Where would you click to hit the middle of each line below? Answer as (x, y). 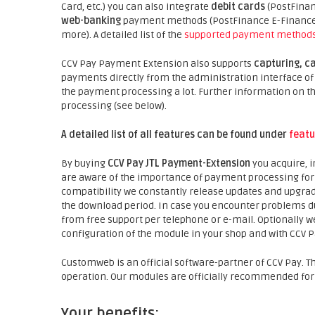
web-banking (91, 21)
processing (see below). (114, 106)
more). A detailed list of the (123, 35)
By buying (84, 163)
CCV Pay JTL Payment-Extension (180, 163)
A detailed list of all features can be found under (175, 135)
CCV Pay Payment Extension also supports (157, 64)
